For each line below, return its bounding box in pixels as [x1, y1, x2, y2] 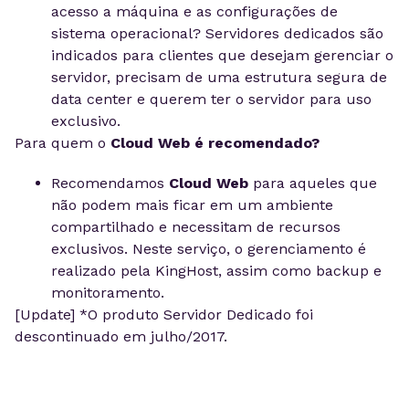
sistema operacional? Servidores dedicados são [51, 25, 383, 42]
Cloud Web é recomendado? [106, 134, 320, 152]
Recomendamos [51, 174, 169, 192]
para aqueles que [253, 174, 377, 192]
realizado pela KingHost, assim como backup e [51, 262, 382, 279]
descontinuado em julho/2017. [15, 328, 227, 345]
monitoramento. [51, 284, 164, 301]
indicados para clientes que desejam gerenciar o [51, 47, 393, 64]
